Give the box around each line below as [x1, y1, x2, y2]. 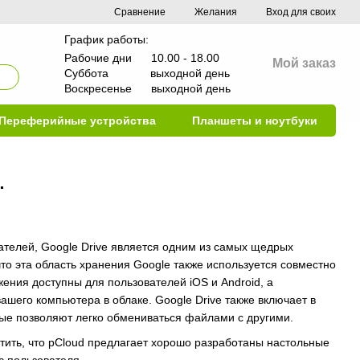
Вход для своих [266, 6, 336, 18]
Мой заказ [272, 56, 337, 70]
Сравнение [114, 6, 166, 18]
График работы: [64, 33, 149, 46]
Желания [194, 6, 237, 18]
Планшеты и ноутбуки [192, 114, 318, 127]
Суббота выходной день [64, 67, 231, 80]
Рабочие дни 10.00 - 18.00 [64, 51, 220, 64]
